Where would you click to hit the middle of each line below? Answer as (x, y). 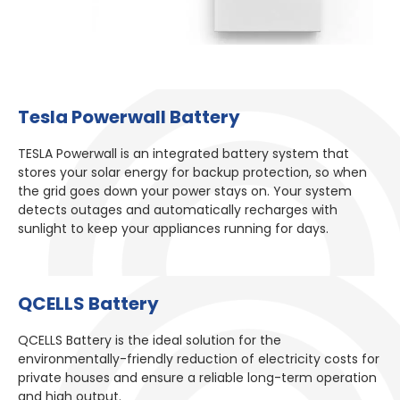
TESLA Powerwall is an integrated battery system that (183, 153)
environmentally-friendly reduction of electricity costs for (199, 359)
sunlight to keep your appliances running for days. (173, 228)
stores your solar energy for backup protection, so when (192, 172)
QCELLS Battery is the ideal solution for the (150, 341)
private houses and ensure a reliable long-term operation (197, 378)
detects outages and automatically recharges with (178, 209)
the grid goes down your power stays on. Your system (185, 191)
